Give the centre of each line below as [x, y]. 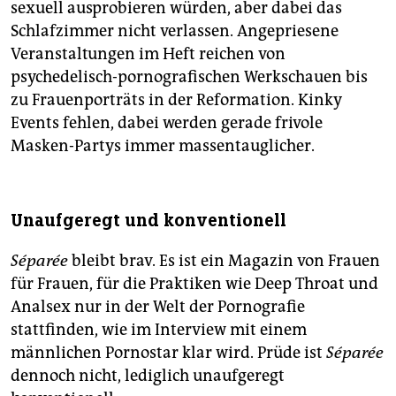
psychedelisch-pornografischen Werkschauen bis [189, 77]
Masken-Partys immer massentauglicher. [163, 146]
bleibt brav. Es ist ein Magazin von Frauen [224, 261]
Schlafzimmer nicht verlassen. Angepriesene [175, 31]
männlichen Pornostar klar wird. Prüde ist [168, 353]
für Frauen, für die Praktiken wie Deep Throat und [194, 284]
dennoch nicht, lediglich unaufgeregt [148, 376]
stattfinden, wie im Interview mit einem [159, 330]
